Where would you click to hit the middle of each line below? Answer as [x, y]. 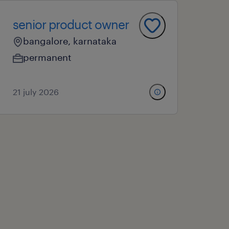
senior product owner [71, 24]
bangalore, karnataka [70, 41]
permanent [48, 57]
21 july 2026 [36, 92]
